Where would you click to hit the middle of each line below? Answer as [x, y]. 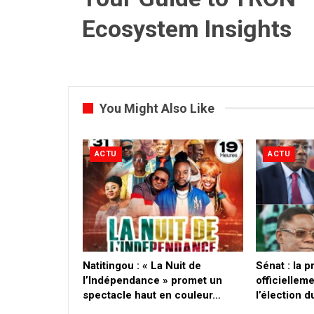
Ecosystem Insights [187, 28]
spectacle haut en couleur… [152, 295]
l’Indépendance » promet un [152, 281]
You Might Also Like [157, 108]
